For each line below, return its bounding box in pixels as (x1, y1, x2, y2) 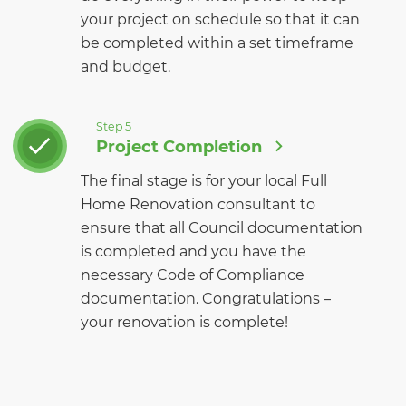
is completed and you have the (81, 242, 306, 260)
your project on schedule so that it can (81, 10, 360, 28)
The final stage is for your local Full (81, 171, 327, 189)
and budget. (81, 57, 170, 75)
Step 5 (95, 119, 131, 133)
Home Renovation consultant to (81, 195, 315, 213)
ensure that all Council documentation (81, 218, 362, 237)
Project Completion (95, 136, 262, 157)
